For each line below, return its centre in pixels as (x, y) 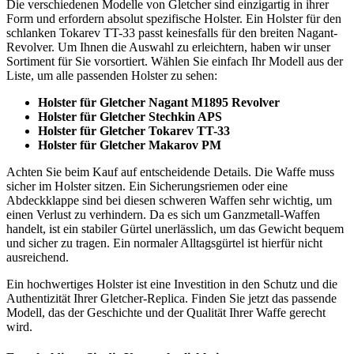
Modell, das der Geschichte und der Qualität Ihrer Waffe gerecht (166, 312)
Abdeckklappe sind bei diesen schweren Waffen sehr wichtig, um (169, 200)
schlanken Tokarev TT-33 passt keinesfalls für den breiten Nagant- (172, 32)
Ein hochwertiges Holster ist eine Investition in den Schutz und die (172, 284)
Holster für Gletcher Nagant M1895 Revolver (159, 102)
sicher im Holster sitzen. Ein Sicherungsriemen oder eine (147, 186)
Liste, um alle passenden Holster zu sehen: (112, 75)
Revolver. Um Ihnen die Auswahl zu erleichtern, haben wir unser (168, 47)
